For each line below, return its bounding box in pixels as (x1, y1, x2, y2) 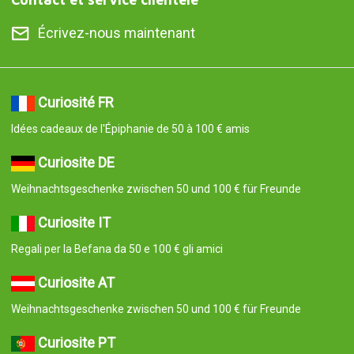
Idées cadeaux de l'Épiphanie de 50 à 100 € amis (10, 122, 250, 136)
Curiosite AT (37, 274, 115, 292)
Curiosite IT (37, 214, 111, 232)
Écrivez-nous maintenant (37, 24, 195, 42)
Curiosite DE (37, 154, 115, 171)
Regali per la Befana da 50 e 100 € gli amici (10, 243, 223, 256)
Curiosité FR (37, 94, 114, 111)
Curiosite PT (37, 334, 115, 352)
